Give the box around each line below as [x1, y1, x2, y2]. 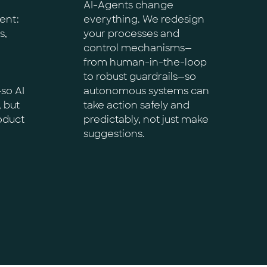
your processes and [83, 27, 179, 40]
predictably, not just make [83, 113, 209, 126]
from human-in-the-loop [83, 56, 207, 69]
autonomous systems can [83, 85, 209, 97]
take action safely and [83, 99, 190, 111]
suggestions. [83, 128, 145, 140]
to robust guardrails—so [83, 70, 196, 83]
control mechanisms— [83, 42, 192, 54]
